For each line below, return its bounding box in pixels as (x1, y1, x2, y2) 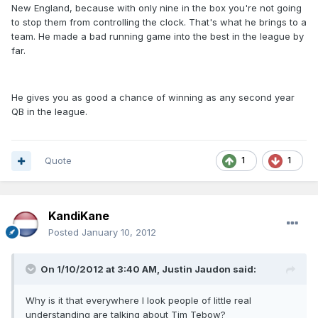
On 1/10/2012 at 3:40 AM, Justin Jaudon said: (40, 263, 256, 275)
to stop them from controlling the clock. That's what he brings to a (11, 16, 307, 28)
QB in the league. (11, 106, 87, 118)
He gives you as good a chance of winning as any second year (11, 92, 295, 104)
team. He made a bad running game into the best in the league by (11, 31, 304, 43)
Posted (48, 226, 82, 238)
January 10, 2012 (82, 226, 156, 238)
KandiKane (48, 209, 109, 224)
